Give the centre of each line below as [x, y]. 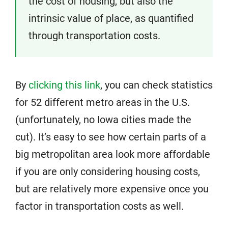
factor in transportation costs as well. [99, 206]
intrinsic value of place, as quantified [111, 18]
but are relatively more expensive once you [112, 189]
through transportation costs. [94, 36]
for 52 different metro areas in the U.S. [103, 102]
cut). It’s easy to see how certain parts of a [111, 137]
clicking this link [64, 85]
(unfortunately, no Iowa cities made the [103, 120]
